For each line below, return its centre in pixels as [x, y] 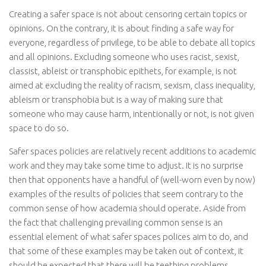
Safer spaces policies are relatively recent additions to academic [132, 151]
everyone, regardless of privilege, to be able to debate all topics [132, 43]
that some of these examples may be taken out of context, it [126, 251]
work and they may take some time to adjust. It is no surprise [126, 166]
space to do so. [39, 128]
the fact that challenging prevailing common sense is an [116, 223]
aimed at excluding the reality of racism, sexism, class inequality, [132, 85]
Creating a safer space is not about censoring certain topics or [128, 14]
